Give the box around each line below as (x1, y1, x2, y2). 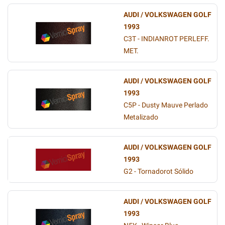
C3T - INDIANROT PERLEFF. (124, 35, 209, 43)
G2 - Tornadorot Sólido (124, 167, 193, 176)
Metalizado (124, 113, 158, 122)
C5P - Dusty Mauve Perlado (124, 101, 208, 109)
